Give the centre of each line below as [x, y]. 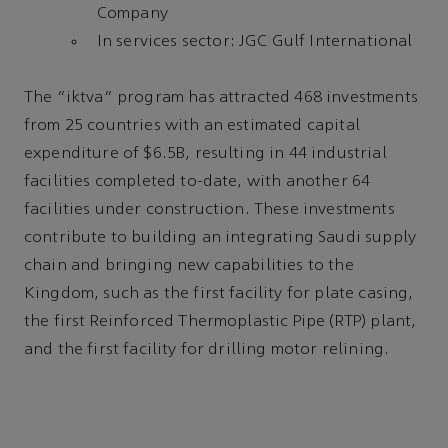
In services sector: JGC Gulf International [254, 42]
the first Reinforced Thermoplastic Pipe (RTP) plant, [220, 322]
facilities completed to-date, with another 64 [197, 182]
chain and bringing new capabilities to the [189, 266]
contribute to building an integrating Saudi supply [220, 238]
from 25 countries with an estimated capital [192, 126]
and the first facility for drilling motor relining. [207, 350]
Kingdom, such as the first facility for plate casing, [219, 294]
